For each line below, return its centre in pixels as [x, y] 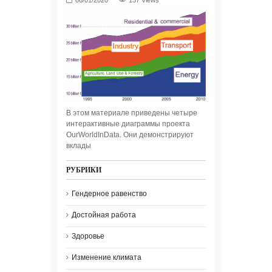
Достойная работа [104, 215]
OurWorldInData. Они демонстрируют [130, 134]
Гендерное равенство [109, 193]
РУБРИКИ [84, 169]
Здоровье [88, 236]
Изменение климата [107, 257]
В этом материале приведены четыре [132, 113]
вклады [79, 145]
